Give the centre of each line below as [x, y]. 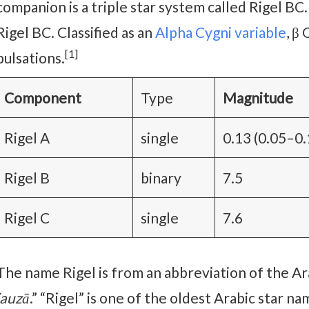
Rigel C [27, 217]
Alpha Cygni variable [221, 32]
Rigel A [27, 137]
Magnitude [258, 97]
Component [42, 97]
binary [161, 177]
